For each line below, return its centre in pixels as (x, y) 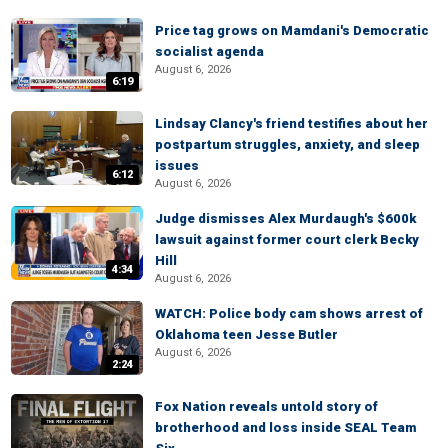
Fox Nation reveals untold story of (266, 406)
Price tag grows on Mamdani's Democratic (292, 30)
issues (177, 165)
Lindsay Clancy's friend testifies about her (291, 123)
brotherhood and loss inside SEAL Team (285, 427)
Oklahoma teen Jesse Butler (246, 334)
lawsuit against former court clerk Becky (287, 239)
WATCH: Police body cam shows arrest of (289, 313)
